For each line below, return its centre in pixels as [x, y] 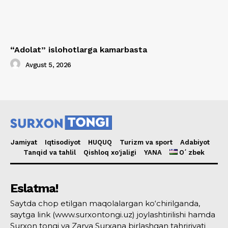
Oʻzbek [192, 152]
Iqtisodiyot [63, 142]
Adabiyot [195, 142]
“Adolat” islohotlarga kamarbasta [79, 50]
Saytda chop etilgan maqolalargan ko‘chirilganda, [105, 203]
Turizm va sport [146, 142]
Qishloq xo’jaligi [110, 152]
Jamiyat [24, 142]
